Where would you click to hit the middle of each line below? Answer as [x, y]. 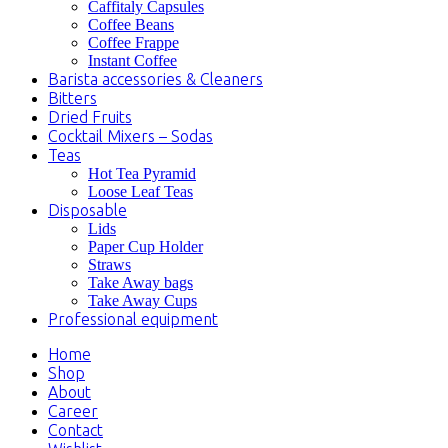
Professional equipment [133, 318]
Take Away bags [140, 282]
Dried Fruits [90, 116]
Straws [109, 264]
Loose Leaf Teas [140, 191]
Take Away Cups [142, 300]
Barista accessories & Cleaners [155, 78]
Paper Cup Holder [145, 246]
